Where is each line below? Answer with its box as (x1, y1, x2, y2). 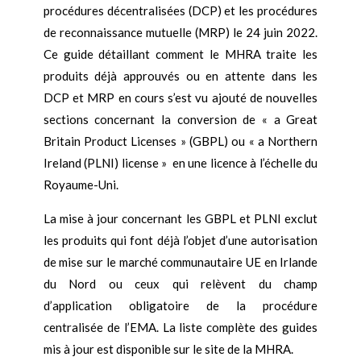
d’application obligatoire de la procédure (43, 297, 318, 313)
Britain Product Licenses (43, 133, 177, 148)
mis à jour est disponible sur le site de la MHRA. (43, 341, 293, 356)
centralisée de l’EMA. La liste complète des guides (43, 319, 318, 334)
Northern (268, 133, 318, 148)
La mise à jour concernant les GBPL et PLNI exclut (43, 210, 318, 226)
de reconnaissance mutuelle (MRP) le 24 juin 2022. (43, 24, 318, 39)
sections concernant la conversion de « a (43, 111, 287, 127)
